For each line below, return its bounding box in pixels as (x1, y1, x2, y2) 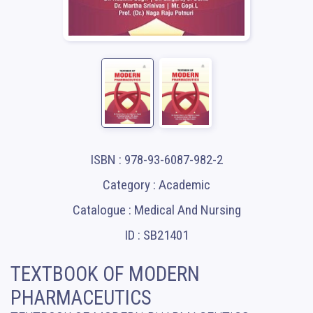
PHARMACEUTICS (10, 286, 152, 310)
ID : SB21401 (124, 227, 189, 244)
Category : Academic (103, 177, 210, 194)
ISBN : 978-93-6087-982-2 (90, 152, 223, 168)
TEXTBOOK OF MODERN (10, 262, 200, 286)
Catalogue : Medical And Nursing (72, 202, 241, 219)
